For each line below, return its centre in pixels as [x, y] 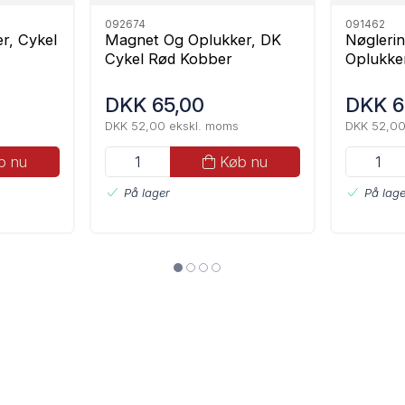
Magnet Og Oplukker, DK [193, 39]
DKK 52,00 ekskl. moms [172, 126]
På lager [147, 192]
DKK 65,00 [155, 105]
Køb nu [244, 162]
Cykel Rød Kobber [169, 58]
